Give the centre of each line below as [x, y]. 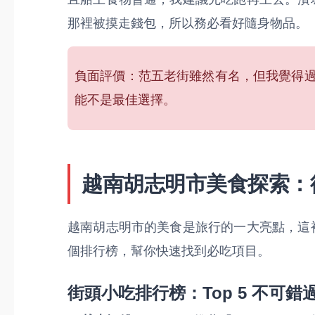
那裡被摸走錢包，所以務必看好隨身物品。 [188, 23]
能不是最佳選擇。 [125, 100]
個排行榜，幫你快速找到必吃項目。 [169, 251]
